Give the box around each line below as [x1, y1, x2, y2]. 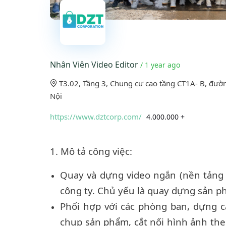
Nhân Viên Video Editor [50, 59, 140, 71]
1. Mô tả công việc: [50, 145, 132, 158]
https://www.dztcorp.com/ [50, 111, 142, 122]
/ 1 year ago [140, 60, 180, 70]
